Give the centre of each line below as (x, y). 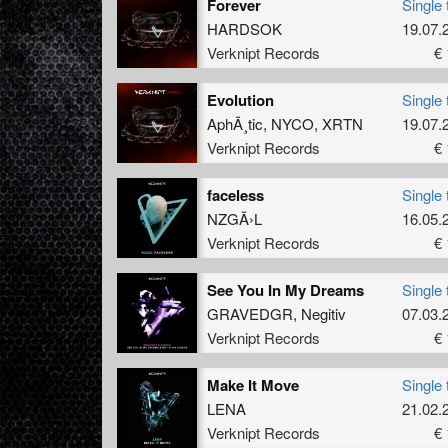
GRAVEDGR (250, 313)
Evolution (240, 99)
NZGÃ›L (234, 218)
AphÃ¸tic (235, 123)
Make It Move (253, 384)
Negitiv (323, 313)
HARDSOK (244, 28)
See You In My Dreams (285, 289)
